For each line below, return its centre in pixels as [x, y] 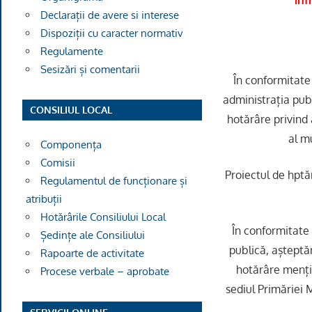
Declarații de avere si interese [109, 15]
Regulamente [71, 51]
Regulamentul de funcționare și [114, 181]
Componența [71, 145]
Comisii [57, 163]
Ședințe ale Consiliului [92, 235]
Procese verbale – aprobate [104, 272]
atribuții [44, 199]
